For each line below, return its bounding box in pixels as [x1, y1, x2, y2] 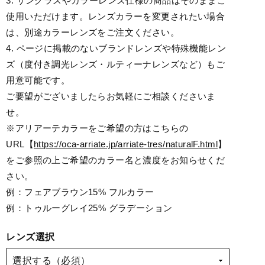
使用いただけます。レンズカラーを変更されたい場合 [6, 11, 225, 21]
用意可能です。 [6, 75, 70, 85]
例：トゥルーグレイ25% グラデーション [6, 203, 173, 213]
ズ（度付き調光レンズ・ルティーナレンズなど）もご [6, 59, 225, 69]
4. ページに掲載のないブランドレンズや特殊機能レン [6, 43, 226, 53]
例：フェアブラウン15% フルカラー [6, 187, 154, 197]
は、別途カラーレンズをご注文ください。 [6, 27, 180, 37]
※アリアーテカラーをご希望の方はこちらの [6, 123, 189, 133]
